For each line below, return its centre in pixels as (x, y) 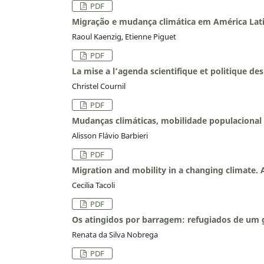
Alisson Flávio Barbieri (110, 136)
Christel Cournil (99, 86)
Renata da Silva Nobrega (115, 235)
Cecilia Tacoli (93, 185)
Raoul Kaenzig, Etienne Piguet (124, 37)
